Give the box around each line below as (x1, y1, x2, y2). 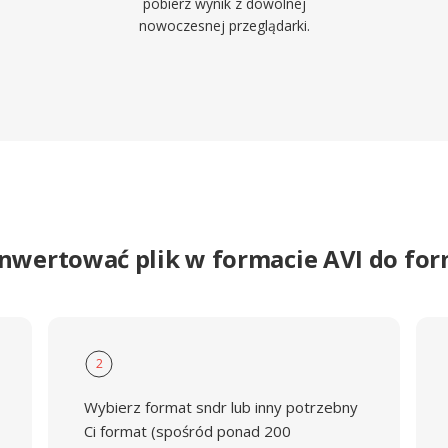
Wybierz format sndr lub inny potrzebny (83, 397, 358, 417)
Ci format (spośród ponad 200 (83, 421, 291, 441)
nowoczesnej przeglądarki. (138, 16, 310, 35)
